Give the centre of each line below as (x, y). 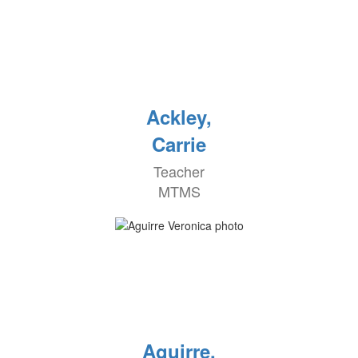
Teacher (179, 171)
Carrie (179, 144)
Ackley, (179, 117)
